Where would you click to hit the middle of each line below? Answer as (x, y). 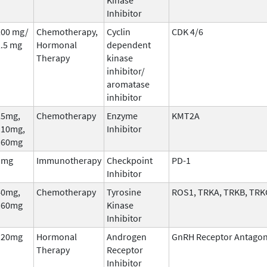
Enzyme (122, 115)
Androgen (127, 236)
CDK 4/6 (187, 31)
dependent (129, 44)
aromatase (128, 84)
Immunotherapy (69, 160)
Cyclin (119, 31)
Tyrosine (124, 192)
